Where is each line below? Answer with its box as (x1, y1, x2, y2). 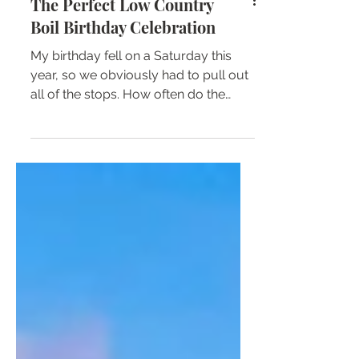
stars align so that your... (30, 176, 171, 192)
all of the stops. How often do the (30, 157, 225, 172)
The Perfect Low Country (30, 64, 213, 86)
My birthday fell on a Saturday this (30, 119, 232, 134)
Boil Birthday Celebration (30, 87, 216, 108)
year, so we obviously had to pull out (30, 138, 248, 153)
